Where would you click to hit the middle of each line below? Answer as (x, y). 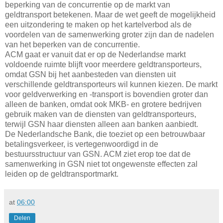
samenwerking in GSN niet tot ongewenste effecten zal (101, 164)
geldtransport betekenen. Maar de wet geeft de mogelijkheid (110, 14)
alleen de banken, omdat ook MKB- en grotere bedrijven (103, 104)
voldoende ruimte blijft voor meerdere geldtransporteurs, (103, 64)
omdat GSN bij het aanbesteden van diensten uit (90, 74)
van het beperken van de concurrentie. (72, 44)
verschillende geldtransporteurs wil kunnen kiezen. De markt (111, 84)
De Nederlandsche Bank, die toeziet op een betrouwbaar (105, 134)
